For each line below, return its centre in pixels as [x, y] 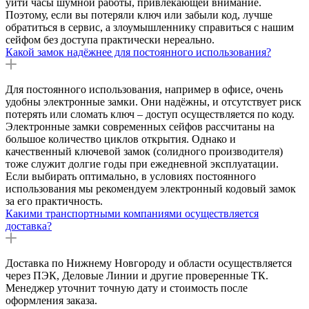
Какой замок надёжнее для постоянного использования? [138, 52]
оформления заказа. [51, 300]
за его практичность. [54, 201]
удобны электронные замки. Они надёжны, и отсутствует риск [153, 101]
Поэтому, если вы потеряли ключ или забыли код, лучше [139, 14]
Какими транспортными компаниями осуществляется [132, 213]
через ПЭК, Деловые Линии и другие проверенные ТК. [137, 275]
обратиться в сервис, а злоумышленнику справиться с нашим [150, 27]
